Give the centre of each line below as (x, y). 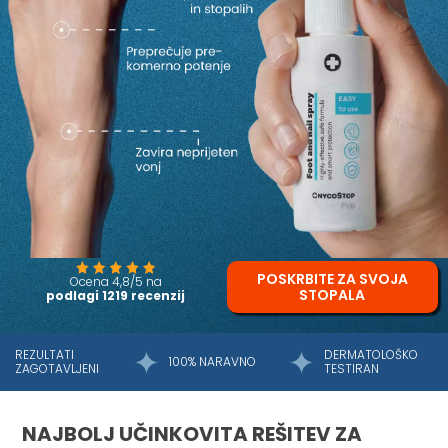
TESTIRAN (351, 369)
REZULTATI (44, 355)
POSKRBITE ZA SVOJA (332, 279)
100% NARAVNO (213, 362)
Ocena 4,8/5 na (115, 281)
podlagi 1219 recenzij (116, 295)
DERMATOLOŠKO (370, 355)
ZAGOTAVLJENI (57, 369)
